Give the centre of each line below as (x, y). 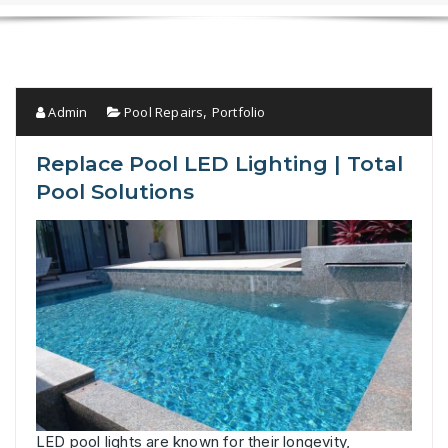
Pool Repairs (164, 111)
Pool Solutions (115, 191)
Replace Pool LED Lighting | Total (219, 163)
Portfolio (238, 111)
